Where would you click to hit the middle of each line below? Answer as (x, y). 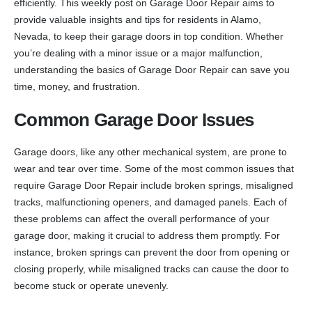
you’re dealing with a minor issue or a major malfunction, (138, 53)
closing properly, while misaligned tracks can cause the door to (151, 268)
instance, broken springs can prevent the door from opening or (152, 252)
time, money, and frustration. (77, 86)
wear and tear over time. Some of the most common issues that (154, 168)
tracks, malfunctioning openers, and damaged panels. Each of (150, 202)
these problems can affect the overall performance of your (142, 218)
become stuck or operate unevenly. (91, 285)
